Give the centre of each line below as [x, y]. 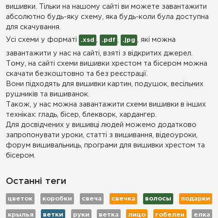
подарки [196, 199]
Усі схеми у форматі [42, 40]
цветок [20, 199]
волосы [158, 199]
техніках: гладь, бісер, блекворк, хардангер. [81, 115]
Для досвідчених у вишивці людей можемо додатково [101, 125]
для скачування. [33, 27]
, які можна [156, 40]
